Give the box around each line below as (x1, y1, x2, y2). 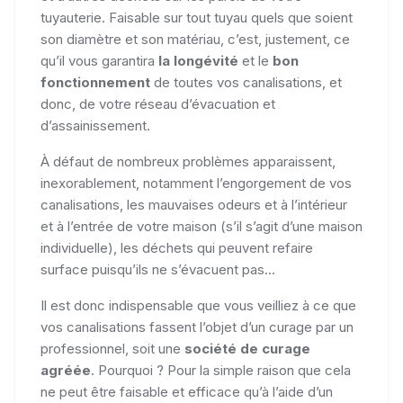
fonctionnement (40, 74, 154, 91)
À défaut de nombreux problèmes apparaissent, (40, 153, 336, 170)
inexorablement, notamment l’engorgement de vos (40, 175, 352, 192)
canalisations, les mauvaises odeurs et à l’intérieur (40, 196, 347, 213)
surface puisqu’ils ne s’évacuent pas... (40, 261, 275, 278)
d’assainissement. (40, 117, 150, 134)
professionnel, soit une (40, 340, 184, 357)
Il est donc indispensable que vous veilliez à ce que (40, 297, 356, 314)
